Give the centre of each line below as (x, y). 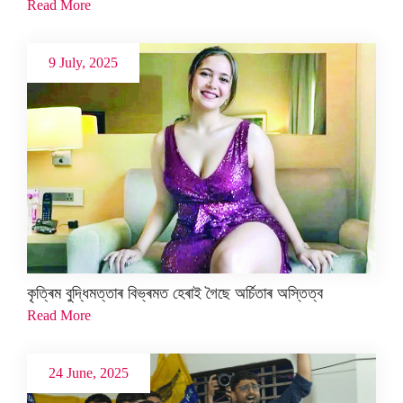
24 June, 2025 (89, 373)
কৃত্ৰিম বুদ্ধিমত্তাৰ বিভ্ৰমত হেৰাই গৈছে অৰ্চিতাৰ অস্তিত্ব (175, 294)
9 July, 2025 (83, 62)
